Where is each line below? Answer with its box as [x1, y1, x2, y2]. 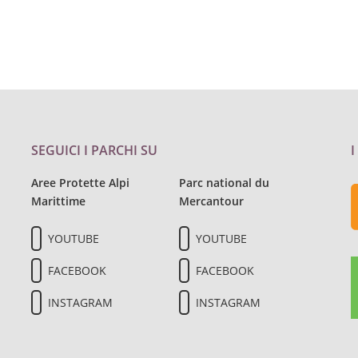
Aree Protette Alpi [30, 175, 129, 190]
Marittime [30, 193, 86, 209]
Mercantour [178, 193, 244, 209]
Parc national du [178, 175, 269, 190]
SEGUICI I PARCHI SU [30, 141, 157, 159]
